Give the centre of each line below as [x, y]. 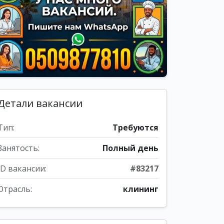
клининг [141, 189]
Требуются [135, 127]
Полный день [130, 148]
